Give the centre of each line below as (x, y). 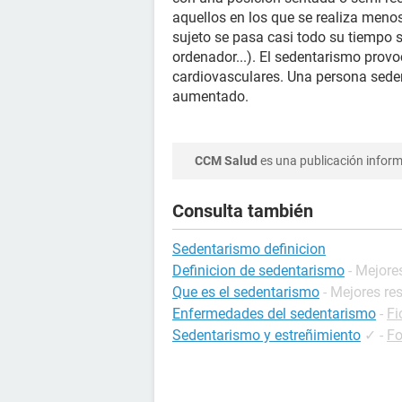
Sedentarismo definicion (249, 249)
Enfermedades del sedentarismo (274, 314)
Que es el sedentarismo (246, 292)
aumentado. (210, 96)
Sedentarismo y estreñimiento (267, 335)
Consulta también (243, 211)
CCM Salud (226, 161)
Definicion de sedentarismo (258, 271)
